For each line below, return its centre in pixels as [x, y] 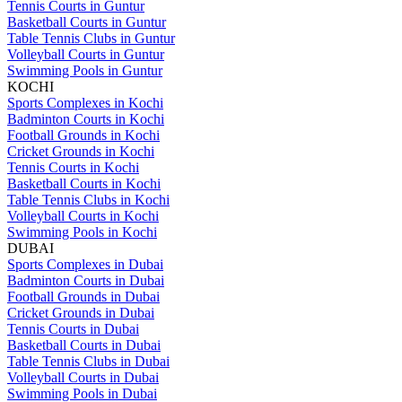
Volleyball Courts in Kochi [83, 215]
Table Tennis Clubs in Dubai [88, 361]
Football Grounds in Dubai [83, 296]
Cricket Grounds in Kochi [81, 151]
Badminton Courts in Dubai [86, 280]
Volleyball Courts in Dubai [83, 377]
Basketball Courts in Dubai [84, 345]
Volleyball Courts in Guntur [86, 54]
